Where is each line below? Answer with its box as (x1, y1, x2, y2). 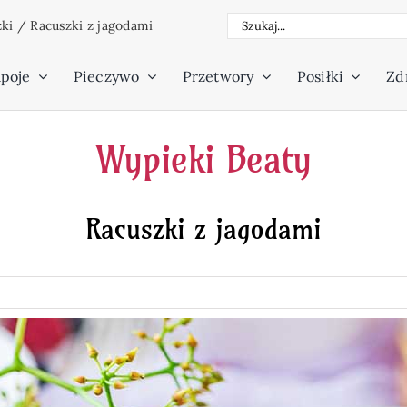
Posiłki (296, 67, 344, 85)
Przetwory (182, 67, 254, 85)
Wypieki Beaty (95, 137, 312, 183)
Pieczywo (73, 67, 140, 85)
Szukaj (225, 13, 277, 34)
